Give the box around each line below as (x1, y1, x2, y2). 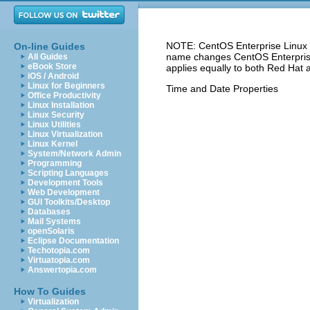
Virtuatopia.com (28, 255, 90, 265)
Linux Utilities (28, 120, 81, 129)
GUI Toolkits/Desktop (28, 197, 110, 207)
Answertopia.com (28, 265, 97, 275)
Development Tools (28, 178, 103, 188)
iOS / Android (28, 71, 79, 81)
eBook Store (28, 62, 77, 71)
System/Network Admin (28, 149, 121, 158)
